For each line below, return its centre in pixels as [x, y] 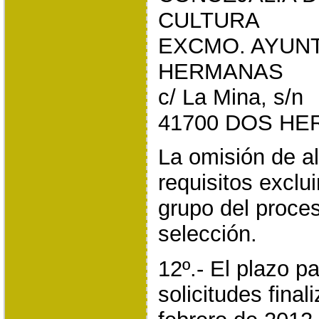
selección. [207, 234]
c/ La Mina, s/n [230, 97]
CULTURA [209, 20]
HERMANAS [220, 71]
